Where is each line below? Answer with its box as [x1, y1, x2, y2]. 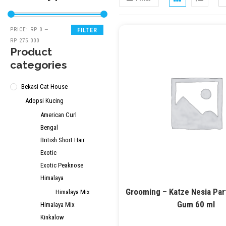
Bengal [40, 124, 58, 131]
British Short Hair [40, 136, 85, 144]
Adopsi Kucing [25, 97, 64, 104]
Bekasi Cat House [21, 83, 68, 90]
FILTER [77, 27, 97, 34]
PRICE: [10, 26, 30, 33]
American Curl [40, 111, 77, 119]
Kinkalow [40, 213, 64, 221]
